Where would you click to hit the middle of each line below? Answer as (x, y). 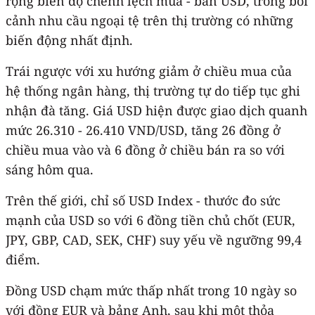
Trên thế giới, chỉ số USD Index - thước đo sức (143, 200)
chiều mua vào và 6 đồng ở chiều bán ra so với (145, 149)
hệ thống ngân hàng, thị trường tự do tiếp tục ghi (153, 90)
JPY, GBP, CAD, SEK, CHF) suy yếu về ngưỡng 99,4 (154, 239)
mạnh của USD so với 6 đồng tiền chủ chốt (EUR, (150, 220)
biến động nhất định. (69, 40)
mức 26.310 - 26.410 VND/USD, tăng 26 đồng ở (143, 130)
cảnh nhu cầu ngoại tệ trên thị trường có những (149, 20)
